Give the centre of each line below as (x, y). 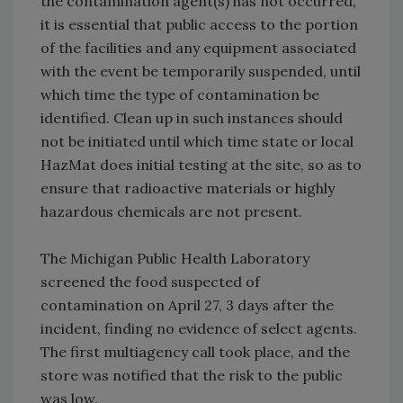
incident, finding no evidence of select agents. (199, 329)
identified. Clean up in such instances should (192, 118)
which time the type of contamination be (180, 95)
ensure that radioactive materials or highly (188, 188)
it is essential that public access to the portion (199, 25)
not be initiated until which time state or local (197, 142)
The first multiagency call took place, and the (195, 352)
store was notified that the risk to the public (192, 376)
